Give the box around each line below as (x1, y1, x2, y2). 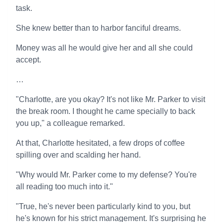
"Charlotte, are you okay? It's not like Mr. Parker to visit (16, 95, 205, 104)
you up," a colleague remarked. (16, 119, 125, 127)
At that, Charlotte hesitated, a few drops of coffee (16, 139, 185, 147)
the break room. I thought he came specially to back (16, 107, 195, 115)
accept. (16, 55, 41, 64)
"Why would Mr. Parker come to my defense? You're (16, 170, 197, 179)
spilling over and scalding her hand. (16, 151, 141, 159)
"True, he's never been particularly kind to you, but (16, 202, 190, 211)
